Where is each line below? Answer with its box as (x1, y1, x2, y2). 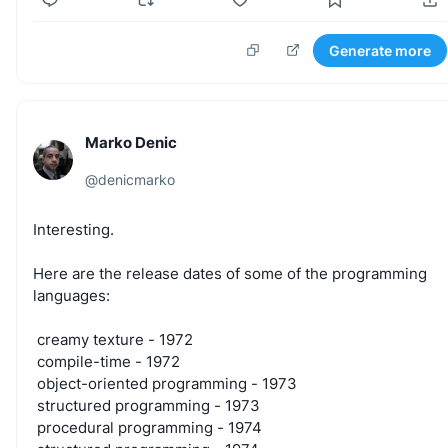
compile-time (37, 351, 131, 371)
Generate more (329, 41, 431, 59)
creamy (37, 329, 89, 349)
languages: (33, 285, 110, 305)
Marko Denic (85, 132, 177, 152)
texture (93, 329, 144, 349)
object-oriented (37, 373, 148, 393)
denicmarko (98, 170, 175, 188)
